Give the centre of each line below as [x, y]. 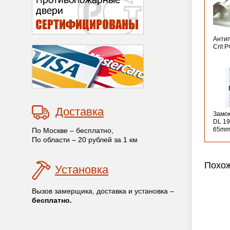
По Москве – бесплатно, [73, 130]
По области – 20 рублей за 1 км [85, 139]
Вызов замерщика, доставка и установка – [103, 191]
